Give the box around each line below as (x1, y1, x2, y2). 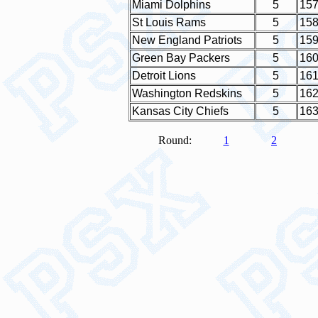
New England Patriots (131, 34, 242, 46)
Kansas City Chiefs (131, 105, 229, 117)
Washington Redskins (131, 87, 242, 99)
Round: (158, 134, 192, 146)
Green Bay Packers (131, 52, 230, 64)
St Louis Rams (131, 16, 206, 28)
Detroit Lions (131, 70, 196, 82)
